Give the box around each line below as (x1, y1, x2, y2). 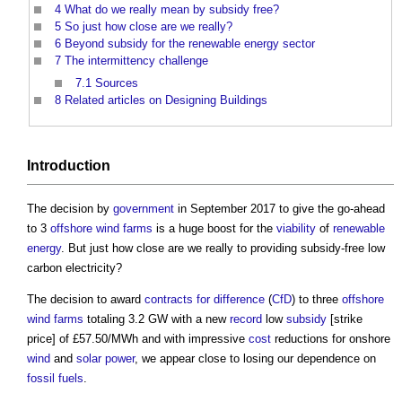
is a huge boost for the (153, 222, 276, 236)
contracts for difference (144, 293, 265, 307)
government (113, 202, 174, 216)
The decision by (27, 202, 113, 216)
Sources (95, 76, 138, 91)
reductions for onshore (271, 332, 390, 346)
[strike (327, 312, 363, 327)
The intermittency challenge (65, 53, 208, 67)
